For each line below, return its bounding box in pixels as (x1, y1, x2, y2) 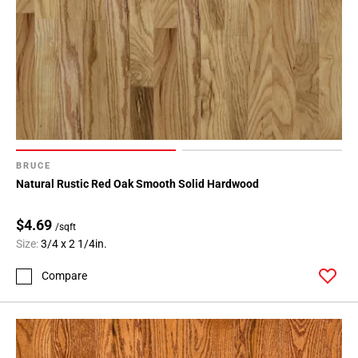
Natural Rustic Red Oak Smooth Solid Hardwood (16, 177, 259, 191)
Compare (42, 269, 87, 283)
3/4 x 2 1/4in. (41, 237, 107, 251)
